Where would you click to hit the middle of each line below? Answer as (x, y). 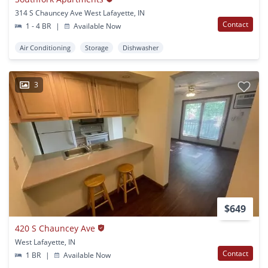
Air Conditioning (45, 47)
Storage (97, 47)
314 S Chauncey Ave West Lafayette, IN (80, 13)
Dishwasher (141, 47)
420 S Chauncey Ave (55, 228)
